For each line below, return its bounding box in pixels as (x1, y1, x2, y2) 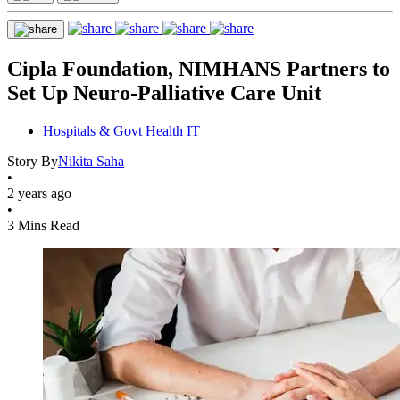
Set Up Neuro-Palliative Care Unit (7, 80, 321, 104)
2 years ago (7, 185, 71, 201)
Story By (7, 153, 58, 169)
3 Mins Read (7, 217, 79, 233)
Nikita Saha (58, 153, 124, 169)
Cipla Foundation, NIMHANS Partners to (7, 56, 390, 80)
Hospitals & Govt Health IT (43, 122, 200, 138)
